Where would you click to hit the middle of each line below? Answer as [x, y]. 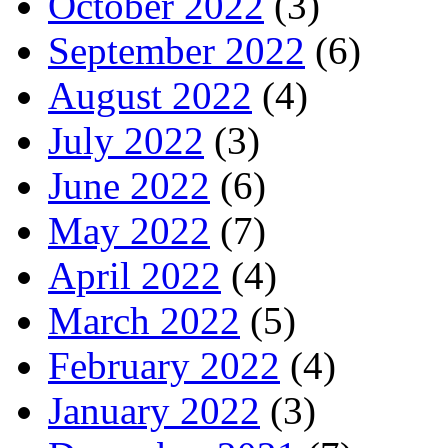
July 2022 [126, 140]
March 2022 [144, 320]
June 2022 [129, 185]
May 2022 [129, 230]
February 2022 [164, 365]
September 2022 [176, 50]
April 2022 [134, 275]
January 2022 [154, 410]
